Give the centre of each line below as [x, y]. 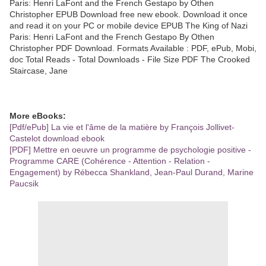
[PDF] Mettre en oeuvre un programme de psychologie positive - [130, 149]
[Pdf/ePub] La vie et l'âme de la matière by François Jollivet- [122, 127]
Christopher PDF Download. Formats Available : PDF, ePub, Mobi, [133, 48]
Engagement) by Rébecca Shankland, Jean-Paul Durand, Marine [132, 172]
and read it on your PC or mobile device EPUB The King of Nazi [129, 25]
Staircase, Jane [39, 70]
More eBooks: [38, 115]
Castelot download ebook [57, 138]
